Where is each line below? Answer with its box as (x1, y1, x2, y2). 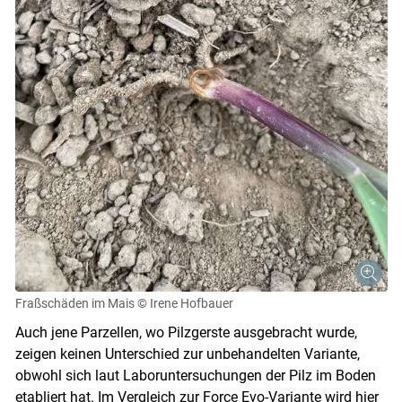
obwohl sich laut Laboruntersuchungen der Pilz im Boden (14, 366, 376, 384)
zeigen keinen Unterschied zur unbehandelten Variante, (14, 345, 360, 363)
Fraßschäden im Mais (14, 295, 135, 310)
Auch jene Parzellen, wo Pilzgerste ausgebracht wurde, (14, 323, 357, 341)
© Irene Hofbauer (136, 295, 233, 310)
